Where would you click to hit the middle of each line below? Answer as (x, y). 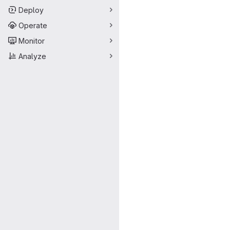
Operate (33, 25)
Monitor (32, 41)
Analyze (32, 56)
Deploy (31, 10)
